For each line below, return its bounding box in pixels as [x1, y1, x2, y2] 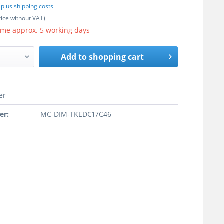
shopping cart [89, 51, 144, 63]
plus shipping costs [1, 2, 54, 11]
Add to [61, 51, 87, 63]
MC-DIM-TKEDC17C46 [40, 109, 112, 119]
